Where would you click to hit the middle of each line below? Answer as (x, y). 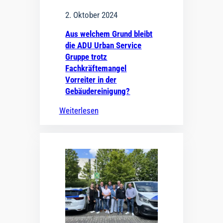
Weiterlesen (79, 110)
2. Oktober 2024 (92, 15)
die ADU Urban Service (104, 45)
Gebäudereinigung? (98, 91)
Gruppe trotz (86, 56)
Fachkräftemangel (96, 68)
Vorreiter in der (91, 79)
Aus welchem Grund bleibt (109, 34)
